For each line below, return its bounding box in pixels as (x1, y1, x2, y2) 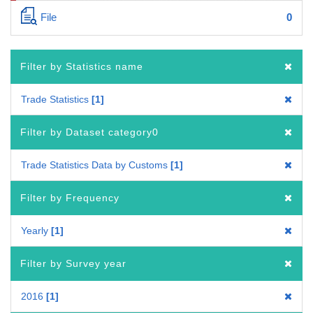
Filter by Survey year (20, 257, 126, 269)
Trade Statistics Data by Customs (21, 159, 168, 170)
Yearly (21, 224, 48, 236)
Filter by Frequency (20, 191, 119, 203)
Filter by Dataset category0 (20, 126, 159, 138)
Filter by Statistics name (20, 60, 143, 72)
